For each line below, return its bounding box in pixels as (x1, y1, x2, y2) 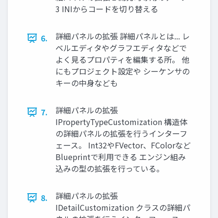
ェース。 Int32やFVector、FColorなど (55, 139, 191, 151)
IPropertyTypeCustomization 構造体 (55, 116, 187, 128)
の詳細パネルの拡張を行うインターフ (55, 127, 187, 140)
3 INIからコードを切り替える (55, 3, 158, 15)
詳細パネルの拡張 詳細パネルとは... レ (55, 30, 190, 42)
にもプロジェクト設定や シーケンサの (55, 65, 190, 77)
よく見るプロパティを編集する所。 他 (55, 54, 189, 66)
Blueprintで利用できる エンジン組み (55, 151, 186, 163)
